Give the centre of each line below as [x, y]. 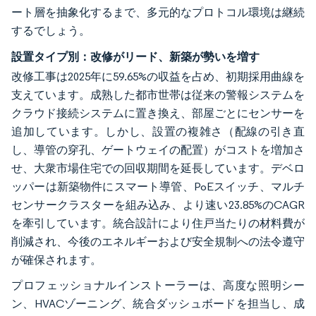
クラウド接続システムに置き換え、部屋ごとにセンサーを [158, 113]
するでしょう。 [51, 30]
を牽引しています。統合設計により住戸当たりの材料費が [158, 223]
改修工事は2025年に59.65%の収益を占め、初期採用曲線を [158, 76]
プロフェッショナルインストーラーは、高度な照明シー [158, 285]
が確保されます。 [56, 260]
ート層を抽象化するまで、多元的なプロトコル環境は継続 [158, 12]
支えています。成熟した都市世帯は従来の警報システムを [158, 95]
